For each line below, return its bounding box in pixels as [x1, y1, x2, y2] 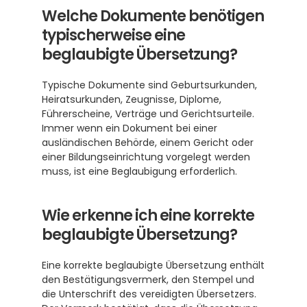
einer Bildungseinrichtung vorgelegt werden [42, 150, 250, 164]
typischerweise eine [42, 25, 185, 46]
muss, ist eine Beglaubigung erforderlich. [42, 164, 237, 178]
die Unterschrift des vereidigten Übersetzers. [42, 287, 256, 301]
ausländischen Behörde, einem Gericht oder [42, 136, 254, 149]
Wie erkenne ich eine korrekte [42, 205, 254, 226]
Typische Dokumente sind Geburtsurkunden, [42, 78, 257, 92]
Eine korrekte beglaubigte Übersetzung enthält [42, 258, 265, 272]
